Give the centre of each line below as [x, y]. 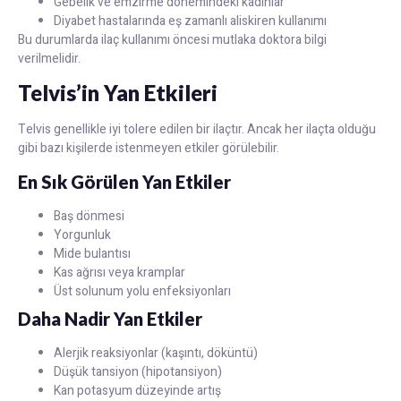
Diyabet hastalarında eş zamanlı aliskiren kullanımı [190, 21]
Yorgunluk [82, 235]
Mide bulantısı [92, 253]
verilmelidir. [49, 58]
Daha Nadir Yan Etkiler [110, 318]
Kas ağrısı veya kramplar [119, 272]
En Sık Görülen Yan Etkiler [124, 181]
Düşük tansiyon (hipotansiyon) [138, 371]
